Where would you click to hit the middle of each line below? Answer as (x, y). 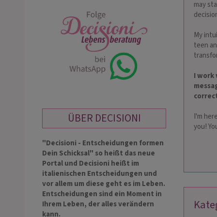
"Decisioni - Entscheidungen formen (103, 143)
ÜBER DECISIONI (104, 118)
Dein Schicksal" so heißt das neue (99, 154)
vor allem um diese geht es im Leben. (104, 184)
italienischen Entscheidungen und (100, 174)
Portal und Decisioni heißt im (91, 164)
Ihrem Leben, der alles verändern (98, 204)
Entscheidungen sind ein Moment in (102, 194)
